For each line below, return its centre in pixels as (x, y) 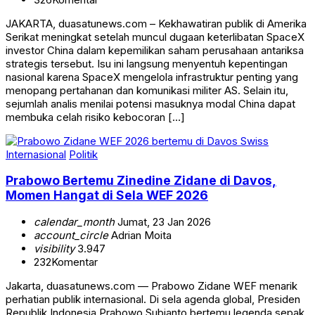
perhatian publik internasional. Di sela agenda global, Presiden (153, 299)
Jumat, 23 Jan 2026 (163, 221)
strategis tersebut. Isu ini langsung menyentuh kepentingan (147, 63)
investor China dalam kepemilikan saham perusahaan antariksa (155, 50)
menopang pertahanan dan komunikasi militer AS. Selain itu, (147, 90)
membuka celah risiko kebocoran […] (95, 117)
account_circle (71, 235)
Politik (83, 154)
